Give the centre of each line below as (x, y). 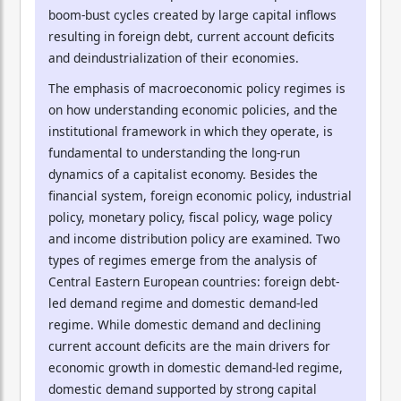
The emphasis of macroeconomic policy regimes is (197, 88)
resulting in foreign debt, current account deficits (192, 36)
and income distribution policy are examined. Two (194, 238)
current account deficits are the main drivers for (189, 346)
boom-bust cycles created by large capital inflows (192, 14)
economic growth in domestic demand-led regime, (196, 367)
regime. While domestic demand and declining (184, 324)
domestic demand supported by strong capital (183, 388)
